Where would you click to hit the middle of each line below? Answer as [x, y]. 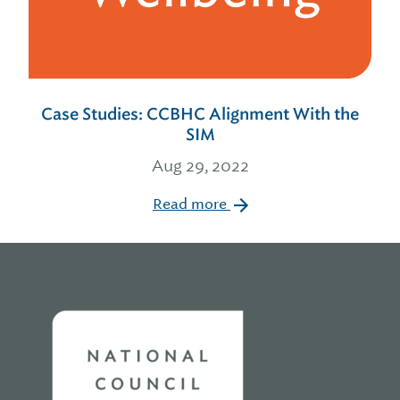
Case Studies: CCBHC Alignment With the [200, 114]
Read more [192, 204]
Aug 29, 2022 [200, 166]
